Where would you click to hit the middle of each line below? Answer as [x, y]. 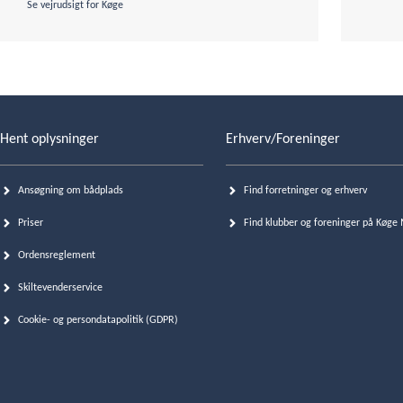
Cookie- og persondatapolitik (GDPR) [98, 320]
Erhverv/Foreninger [283, 139]
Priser [31, 223]
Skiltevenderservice [60, 288]
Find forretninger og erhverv [305, 191]
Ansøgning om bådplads [71, 191]
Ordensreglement [57, 255]
